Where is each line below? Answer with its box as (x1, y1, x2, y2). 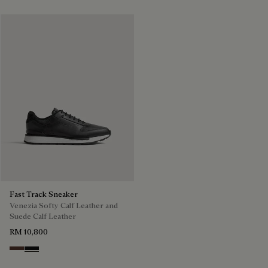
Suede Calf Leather (10, 211, 76, 221)
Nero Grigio (24, 246, 74, 258)
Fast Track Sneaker (10, 188, 78, 199)
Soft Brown (9, 246, 55, 258)
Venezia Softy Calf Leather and (10, 200, 118, 210)
